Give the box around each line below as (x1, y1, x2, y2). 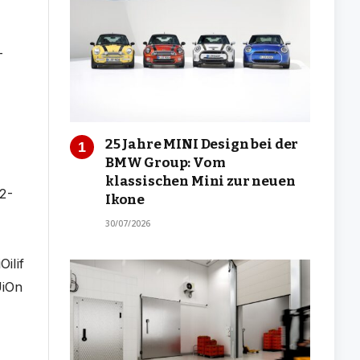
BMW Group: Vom (105, 154, 226, 172)
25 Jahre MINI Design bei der (105, 136, 299, 153)
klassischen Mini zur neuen (105, 173, 296, 190)
